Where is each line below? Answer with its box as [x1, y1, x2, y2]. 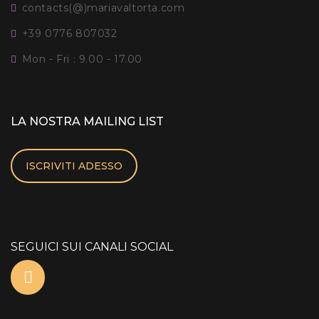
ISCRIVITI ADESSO [26, 159, 122, 172]
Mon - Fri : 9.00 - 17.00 [21, 52, 143, 66]
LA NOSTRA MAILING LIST [11, 114, 164, 128]
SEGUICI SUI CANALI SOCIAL [11, 240, 173, 254]
